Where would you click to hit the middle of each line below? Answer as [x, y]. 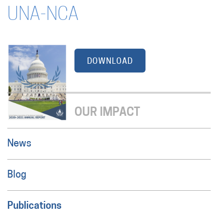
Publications [35, 206]
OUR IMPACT [107, 113]
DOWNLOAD [110, 62]
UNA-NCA [43, 15]
